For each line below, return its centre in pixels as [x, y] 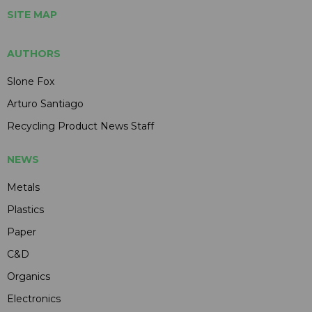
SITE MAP [32, 14]
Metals [23, 187]
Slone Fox [31, 81]
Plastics [25, 209]
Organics [29, 276]
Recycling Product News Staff [80, 126]
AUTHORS [34, 53]
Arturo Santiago [45, 103]
